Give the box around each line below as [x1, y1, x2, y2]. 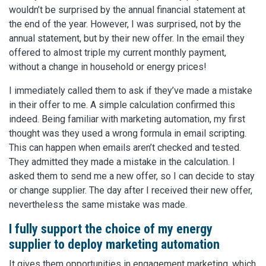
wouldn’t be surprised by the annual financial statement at [9, 4, 245, 16]
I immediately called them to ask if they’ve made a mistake [9, 85, 252, 97]
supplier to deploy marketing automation [9, 237, 220, 252]
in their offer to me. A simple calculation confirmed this [9, 99, 235, 111]
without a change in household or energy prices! [9, 61, 207, 73]
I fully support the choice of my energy [9, 221, 213, 237]
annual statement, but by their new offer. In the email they [9, 33, 245, 45]
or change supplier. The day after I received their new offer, [9, 185, 252, 197]
